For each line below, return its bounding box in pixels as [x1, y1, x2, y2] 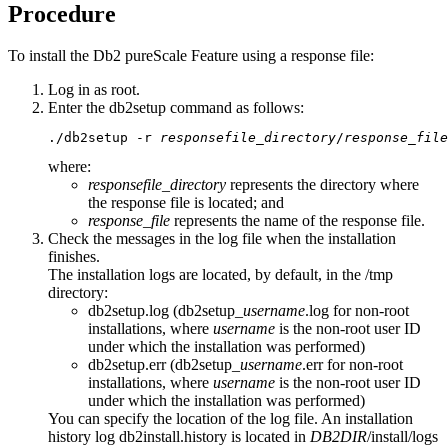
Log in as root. [48, 81, 140, 99]
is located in [227, 428, 310, 446]
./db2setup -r [48, 130, 160, 146]
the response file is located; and [88, 194, 284, 212]
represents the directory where [226, 176, 419, 194]
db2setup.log [88, 302, 169, 320]
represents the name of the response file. [170, 212, 425, 230]
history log [48, 428, 119, 446]
